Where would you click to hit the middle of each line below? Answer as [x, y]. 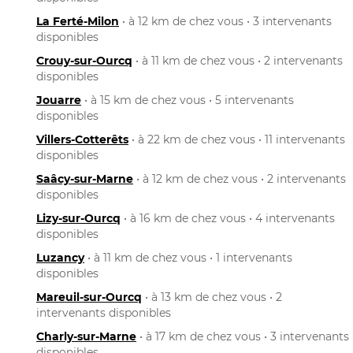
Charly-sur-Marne [86, 336]
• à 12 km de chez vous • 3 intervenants [225, 21]
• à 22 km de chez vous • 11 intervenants [237, 139]
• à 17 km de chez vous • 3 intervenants [243, 336]
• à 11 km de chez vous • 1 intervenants [188, 257]
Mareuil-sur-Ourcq [89, 297]
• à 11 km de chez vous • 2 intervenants [238, 60]
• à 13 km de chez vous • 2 [212, 297]
